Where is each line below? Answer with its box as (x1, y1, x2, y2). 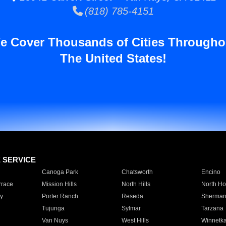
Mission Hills (41, 181, 77, 188)
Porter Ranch (41, 193, 78, 200)
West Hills (121, 217, 149, 224)
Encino (201, 168, 220, 176)
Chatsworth (121, 168, 153, 176)
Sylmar (121, 205, 141, 212)
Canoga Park (41, 168, 78, 176)
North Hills (121, 181, 150, 188)
